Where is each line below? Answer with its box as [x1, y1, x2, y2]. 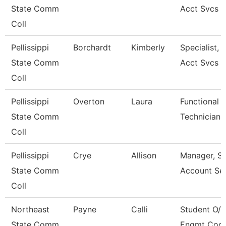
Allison [131, 150, 156, 160]
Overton [73, 96, 104, 106]
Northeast [11, 204, 49, 214]
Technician [180, 111, 220, 122]
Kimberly [131, 42, 165, 52]
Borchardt [73, 42, 111, 52]
